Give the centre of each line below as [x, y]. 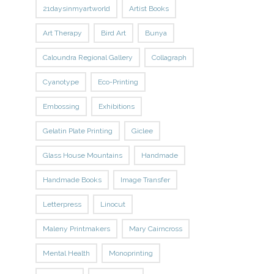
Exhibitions [117, 106]
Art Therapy [63, 33]
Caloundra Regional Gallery [88, 57]
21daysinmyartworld [77, 9]
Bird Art [114, 33]
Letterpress [62, 204]
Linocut [113, 204]
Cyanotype [61, 82]
